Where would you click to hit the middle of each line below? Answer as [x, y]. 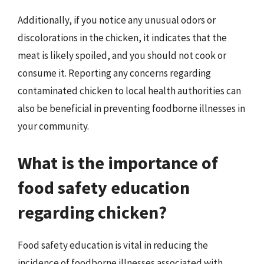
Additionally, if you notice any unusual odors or [117, 20]
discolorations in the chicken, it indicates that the [122, 38]
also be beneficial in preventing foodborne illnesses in [131, 108]
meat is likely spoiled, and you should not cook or [122, 55]
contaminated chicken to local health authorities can [129, 91]
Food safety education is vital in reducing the [113, 245]
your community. [53, 126]
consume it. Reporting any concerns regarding [114, 73]
